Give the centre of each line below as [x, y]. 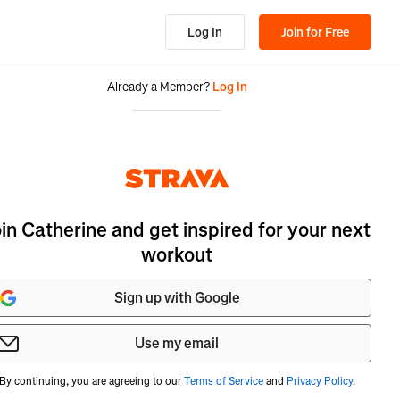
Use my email [177, 343]
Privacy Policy [319, 381]
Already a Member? [158, 87]
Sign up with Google [177, 298]
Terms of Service [223, 381]
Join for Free [315, 32]
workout [177, 255]
